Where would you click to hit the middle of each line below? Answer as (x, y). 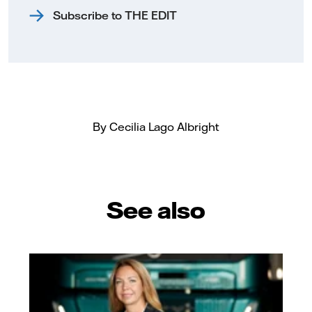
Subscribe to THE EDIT (115, 15)
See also (156, 209)
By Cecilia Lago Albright (156, 126)
